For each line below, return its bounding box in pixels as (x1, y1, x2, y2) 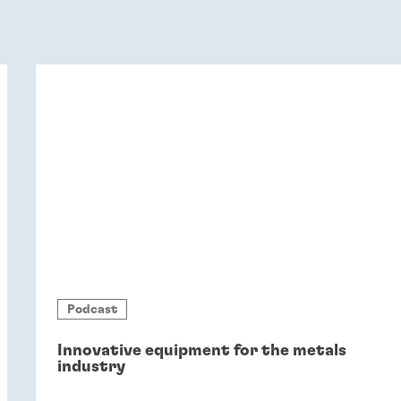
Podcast (66, 303, 117, 316)
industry (56, 359, 125, 376)
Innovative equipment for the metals (56, 343, 346, 360)
